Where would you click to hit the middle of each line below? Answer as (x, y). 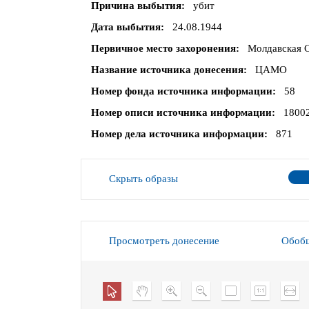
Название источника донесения (167, 70)
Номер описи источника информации (181, 113)
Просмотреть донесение (164, 241)
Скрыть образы (143, 179)
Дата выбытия (126, 27)
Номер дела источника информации (178, 134)
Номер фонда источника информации (182, 91)
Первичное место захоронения (163, 49)
